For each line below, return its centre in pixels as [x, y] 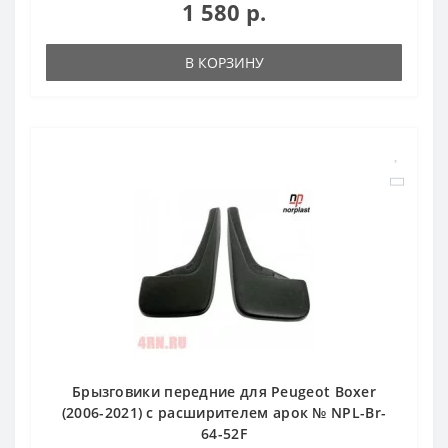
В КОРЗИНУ [224, 62]
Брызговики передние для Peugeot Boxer [224, 391]
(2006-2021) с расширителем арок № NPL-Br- [224, 412]
